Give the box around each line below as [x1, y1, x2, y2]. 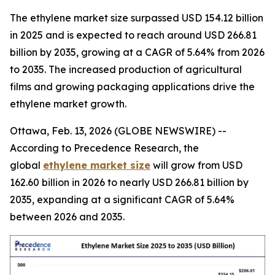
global [10, 159, 43, 171]
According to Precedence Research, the [10, 142, 199, 154]
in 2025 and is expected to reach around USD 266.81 [10, 29, 257, 41]
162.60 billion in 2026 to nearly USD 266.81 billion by [10, 176, 249, 188]
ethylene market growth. [10, 98, 126, 110]
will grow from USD [150, 159, 242, 171]
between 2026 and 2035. [10, 211, 125, 223]
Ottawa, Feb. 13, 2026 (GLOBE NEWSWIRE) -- [10, 125, 227, 137]
